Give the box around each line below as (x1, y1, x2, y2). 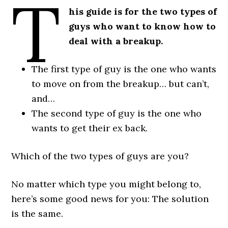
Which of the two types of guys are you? (11, 150, 189, 162)
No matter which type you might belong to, (11, 178, 202, 190)
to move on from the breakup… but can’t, (32, 78, 210, 90)
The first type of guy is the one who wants (32, 63, 217, 75)
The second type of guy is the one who (32, 107, 202, 119)
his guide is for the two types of (68, 6, 217, 17)
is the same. (11, 208, 64, 219)
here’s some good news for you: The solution (11, 193, 209, 205)
